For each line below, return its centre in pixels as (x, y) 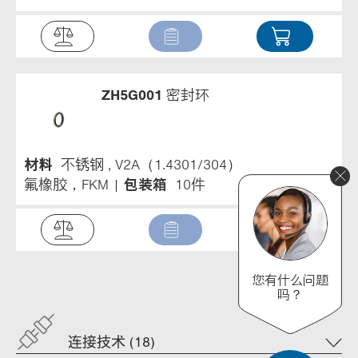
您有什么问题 (290, 279)
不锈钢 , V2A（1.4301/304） (151, 164)
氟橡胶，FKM (66, 184)
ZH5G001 (132, 95)
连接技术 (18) (111, 342)
